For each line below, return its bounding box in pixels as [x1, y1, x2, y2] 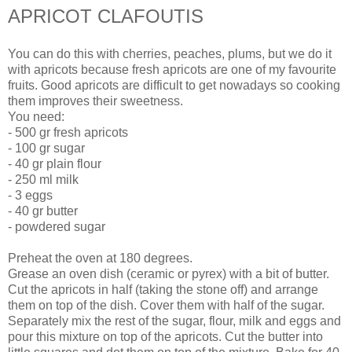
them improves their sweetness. [8, 93, 186, 108]
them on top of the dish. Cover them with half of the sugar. [8, 298, 324, 312]
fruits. [8, 78, 41, 92]
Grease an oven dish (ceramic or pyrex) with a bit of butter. [8, 266, 329, 280]
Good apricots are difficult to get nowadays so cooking [41, 78, 340, 92]
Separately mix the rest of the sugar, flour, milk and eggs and [8, 313, 341, 328]
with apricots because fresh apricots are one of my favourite [8, 62, 336, 76]
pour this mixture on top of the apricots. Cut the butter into [8, 329, 323, 343]
